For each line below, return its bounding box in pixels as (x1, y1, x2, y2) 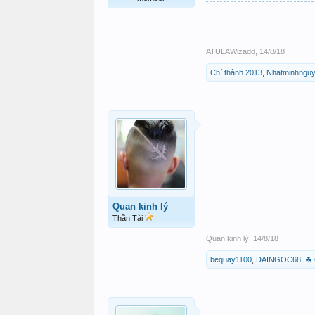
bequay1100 (210, 255, 252, 264)
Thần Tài (112, 214, 145, 222)
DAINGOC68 (256, 255, 301, 264)
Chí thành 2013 (210, 68, 262, 77)
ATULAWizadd (206, 47, 255, 56)
